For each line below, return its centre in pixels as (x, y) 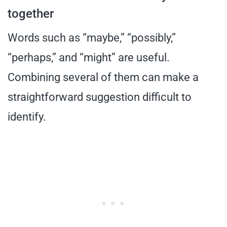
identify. (27, 117)
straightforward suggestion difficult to (100, 97)
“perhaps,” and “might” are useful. (89, 57)
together (31, 13)
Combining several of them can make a (103, 77)
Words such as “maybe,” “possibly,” (92, 37)
